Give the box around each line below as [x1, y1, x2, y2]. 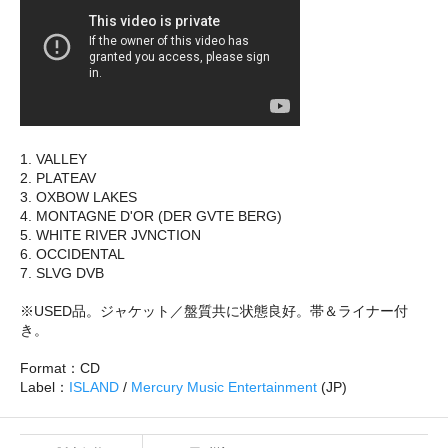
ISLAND [69, 378, 119, 395]
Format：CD [20, 359, 100, 376]
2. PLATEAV [20, 169, 96, 186]
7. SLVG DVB [20, 264, 104, 281]
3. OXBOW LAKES [20, 188, 137, 205]
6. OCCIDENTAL [20, 245, 125, 262]
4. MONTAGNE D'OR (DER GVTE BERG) [20, 207, 282, 224]
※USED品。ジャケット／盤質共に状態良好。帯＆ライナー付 [20, 302, 408, 319]
